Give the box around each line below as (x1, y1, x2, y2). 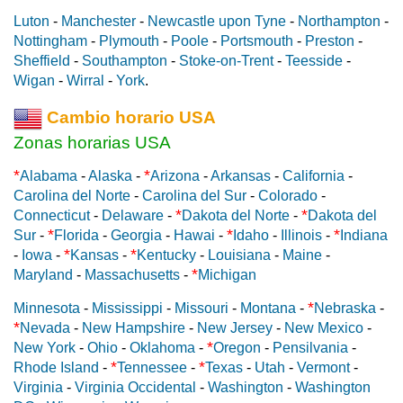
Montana (240, 300, 296, 317)
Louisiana (208, 247, 271, 264)
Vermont (297, 360, 350, 376)
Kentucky (137, 247, 196, 264)
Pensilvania (273, 340, 348, 356)
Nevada (20, 320, 70, 336)
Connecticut (13, 208, 90, 224)
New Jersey (197, 320, 273, 336)
